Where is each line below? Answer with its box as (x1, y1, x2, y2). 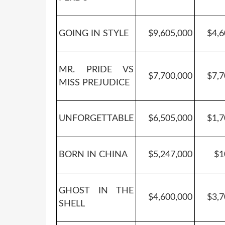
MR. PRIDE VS (59, 65, 134, 74)
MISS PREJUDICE (59, 78, 130, 87)
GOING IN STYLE (59, 29, 129, 38)
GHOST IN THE (59, 186, 134, 195)
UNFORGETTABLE (59, 114, 134, 123)
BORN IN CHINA (59, 150, 128, 159)
